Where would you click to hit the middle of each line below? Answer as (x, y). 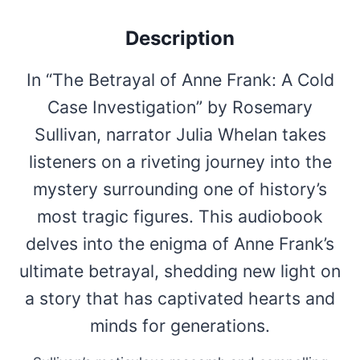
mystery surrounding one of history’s (180, 188)
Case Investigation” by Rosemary (180, 106)
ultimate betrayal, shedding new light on (180, 270)
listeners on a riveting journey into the (180, 161)
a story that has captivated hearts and (180, 298)
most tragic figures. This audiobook (180, 216)
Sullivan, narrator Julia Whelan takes (180, 134)
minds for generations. (180, 325)
